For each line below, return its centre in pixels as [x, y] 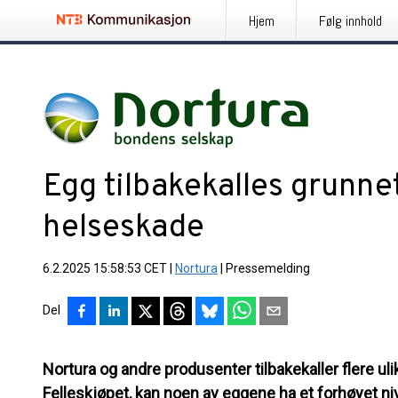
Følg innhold [350, 21]
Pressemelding [268, 268]
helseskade [123, 228]
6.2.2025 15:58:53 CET [105, 268]
